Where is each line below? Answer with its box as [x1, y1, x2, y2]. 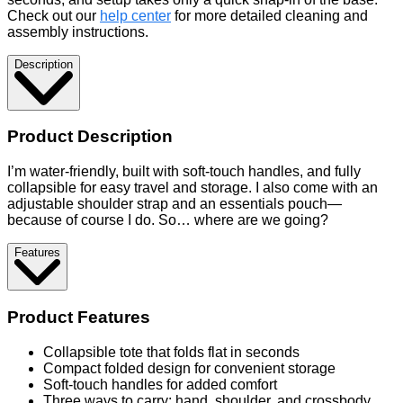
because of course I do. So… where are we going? [7, 212, 328, 228]
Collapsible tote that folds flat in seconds [43, 344, 303, 360]
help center [100, 8, 171, 24]
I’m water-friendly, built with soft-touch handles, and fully [7, 164, 361, 180]
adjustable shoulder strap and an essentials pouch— [7, 196, 342, 212]
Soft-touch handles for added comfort [43, 376, 277, 392]
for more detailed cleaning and [171, 8, 368, 24]
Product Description [7, 127, 173, 147]
